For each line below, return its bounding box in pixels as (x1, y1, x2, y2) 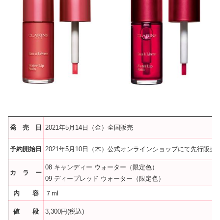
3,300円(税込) (45, 207, 84, 215)
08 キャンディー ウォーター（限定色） (45, 163, 158, 171)
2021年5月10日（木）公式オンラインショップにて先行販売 (45, 145, 216, 153)
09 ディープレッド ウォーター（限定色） (45, 174, 165, 182)
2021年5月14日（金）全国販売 (45, 123, 133, 131)
